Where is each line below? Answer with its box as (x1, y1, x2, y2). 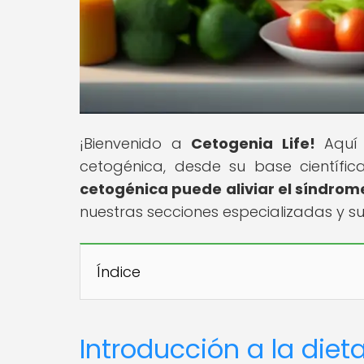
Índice (97, 261, 141, 282)
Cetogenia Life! (191, 132, 315, 154)
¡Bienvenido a (80, 132, 192, 154)
